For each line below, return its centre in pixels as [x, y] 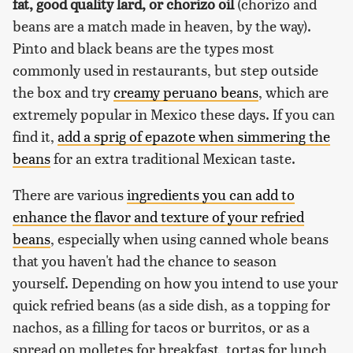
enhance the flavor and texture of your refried [158, 217]
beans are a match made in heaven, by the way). [162, 26]
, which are [294, 92]
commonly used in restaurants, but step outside [165, 70]
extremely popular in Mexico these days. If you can [174, 114]
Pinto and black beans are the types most [143, 48]
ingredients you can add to [211, 195]
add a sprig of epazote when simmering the [194, 136]
